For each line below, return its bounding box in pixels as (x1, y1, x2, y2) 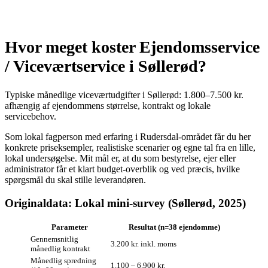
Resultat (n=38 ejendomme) (128, 223, 220, 232)
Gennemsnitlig (31, 234, 78, 244)
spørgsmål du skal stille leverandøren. (5, 174, 146, 185)
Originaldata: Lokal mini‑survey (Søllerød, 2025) (5, 196, 246, 209)
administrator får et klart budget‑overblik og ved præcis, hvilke (5, 163, 240, 174)
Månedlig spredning (31, 256, 96, 266)
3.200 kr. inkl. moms (111, 239, 176, 249)
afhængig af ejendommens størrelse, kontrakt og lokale (5, 100, 211, 111)
